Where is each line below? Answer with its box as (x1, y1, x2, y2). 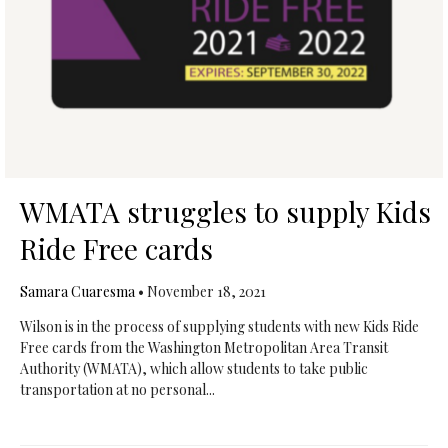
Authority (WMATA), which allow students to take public (19, 359, 368, 378)
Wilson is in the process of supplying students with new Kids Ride (19, 317, 419, 336)
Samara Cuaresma (19, 282, 138, 301)
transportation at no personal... (19, 380, 215, 399)
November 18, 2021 (146, 282, 266, 301)
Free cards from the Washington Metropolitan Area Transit (19, 338, 388, 357)
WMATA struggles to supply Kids (19, 193, 431, 230)
